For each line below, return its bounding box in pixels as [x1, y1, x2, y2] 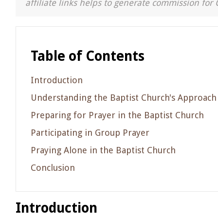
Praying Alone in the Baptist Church [31, 145, 176, 155]
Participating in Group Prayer [31, 127, 149, 138]
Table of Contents [31, 48, 145, 64]
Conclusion [31, 163, 75, 173]
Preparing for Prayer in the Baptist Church [31, 110, 204, 120]
